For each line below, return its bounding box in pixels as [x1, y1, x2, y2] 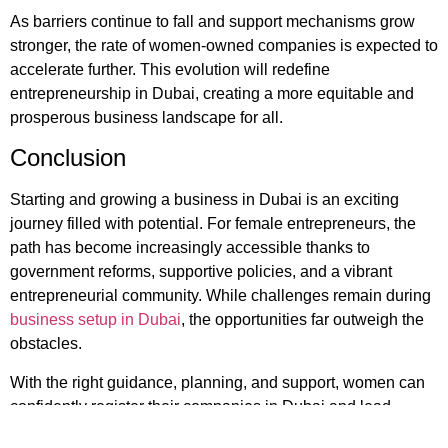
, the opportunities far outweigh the [181, 311, 424, 329]
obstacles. [10, 335, 82, 353]
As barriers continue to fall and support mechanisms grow [10, 12, 415, 30]
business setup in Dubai [10, 311, 181, 329]
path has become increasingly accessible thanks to [10, 239, 370, 257]
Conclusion [10, 144, 126, 172]
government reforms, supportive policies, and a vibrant [10, 263, 392, 281]
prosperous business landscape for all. [10, 108, 283, 126]
